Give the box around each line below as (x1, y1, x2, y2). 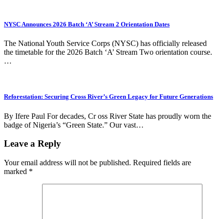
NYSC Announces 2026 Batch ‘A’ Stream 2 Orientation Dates (4, 21, 170, 28)
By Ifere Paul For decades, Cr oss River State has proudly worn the (4, 111, 211, 120)
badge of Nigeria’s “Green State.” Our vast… (4, 120, 144, 129)
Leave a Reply (4, 138, 61, 149)
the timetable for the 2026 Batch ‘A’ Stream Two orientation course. (4, 48, 212, 57)
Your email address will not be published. (4, 158, 131, 167)
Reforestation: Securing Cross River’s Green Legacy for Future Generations (4, 93, 213, 101)
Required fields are (133, 158, 191, 167)
